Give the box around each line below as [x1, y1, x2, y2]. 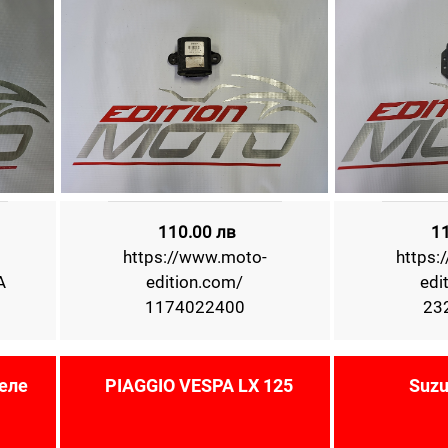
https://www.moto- [122, 247, 267, 267]
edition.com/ [146, 272, 244, 292]
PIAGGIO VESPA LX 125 [104, 375, 293, 396]
